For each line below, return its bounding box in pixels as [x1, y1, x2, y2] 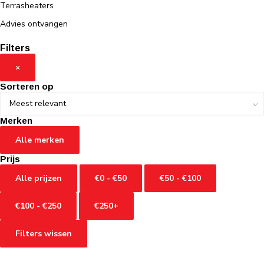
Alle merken [15, 134, 64, 146]
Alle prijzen [15, 173, 62, 184]
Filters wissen [15, 228, 72, 240]
